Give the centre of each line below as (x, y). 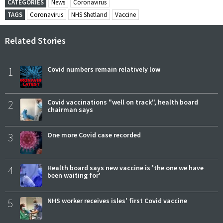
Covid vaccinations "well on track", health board (123, 102)
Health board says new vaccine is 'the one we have (125, 168)
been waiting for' (74, 175)
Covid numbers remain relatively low (104, 69)
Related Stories (35, 41)
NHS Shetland (89, 15)
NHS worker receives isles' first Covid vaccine (117, 201)
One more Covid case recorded (94, 135)
